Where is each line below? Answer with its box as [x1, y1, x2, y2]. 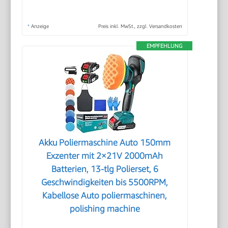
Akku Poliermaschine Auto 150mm [39, 137, 171, 148]
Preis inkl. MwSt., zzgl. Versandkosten [98, 22, 182, 29]
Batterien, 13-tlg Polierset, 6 [51, 163, 158, 174]
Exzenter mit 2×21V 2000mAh [46, 150, 163, 161]
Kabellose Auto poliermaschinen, [42, 190, 167, 201]
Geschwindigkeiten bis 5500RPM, [41, 177, 168, 187]
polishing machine [69, 203, 140, 214]
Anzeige [30, 22, 49, 29]
